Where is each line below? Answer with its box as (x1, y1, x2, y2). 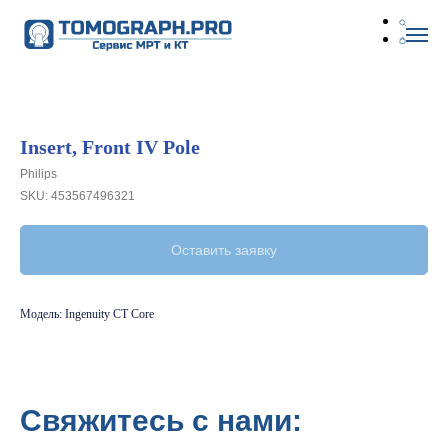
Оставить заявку (171, 242, 277, 258)
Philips (20, 167, 57, 181)
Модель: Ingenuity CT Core (20, 307, 154, 321)
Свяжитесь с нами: (20, 404, 302, 437)
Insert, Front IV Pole (20, 136, 200, 158)
